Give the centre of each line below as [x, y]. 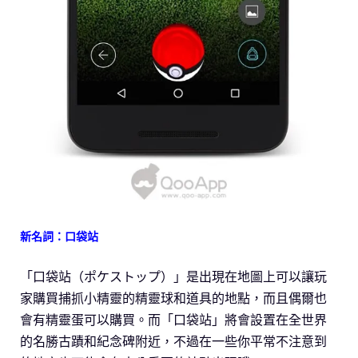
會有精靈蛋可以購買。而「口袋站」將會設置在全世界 [173, 320]
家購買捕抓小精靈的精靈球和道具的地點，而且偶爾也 [173, 298]
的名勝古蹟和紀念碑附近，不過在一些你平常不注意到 [173, 342]
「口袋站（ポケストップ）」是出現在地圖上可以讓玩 [173, 277]
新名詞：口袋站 [59, 237]
